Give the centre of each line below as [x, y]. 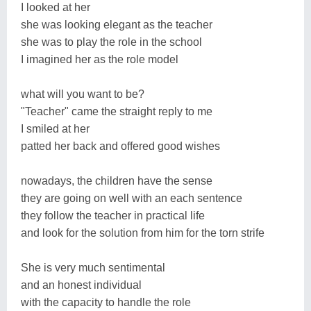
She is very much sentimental [93, 267]
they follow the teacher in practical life [113, 215]
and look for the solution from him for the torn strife [143, 233]
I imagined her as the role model [100, 59]
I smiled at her [55, 128]
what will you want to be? [83, 94]
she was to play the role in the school [111, 42]
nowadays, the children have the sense [117, 180]
